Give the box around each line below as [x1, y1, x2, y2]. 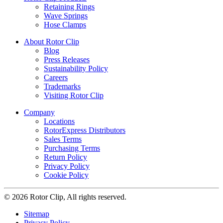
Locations [44, 116, 75, 125]
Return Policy [44, 152, 87, 161]
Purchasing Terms [44, 143, 100, 152]
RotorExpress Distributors [44, 125, 125, 134]
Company [24, 108, 55, 116]
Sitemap [24, 209, 49, 218]
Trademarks [44, 82, 81, 91]
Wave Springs [44, 11, 88, 20]
